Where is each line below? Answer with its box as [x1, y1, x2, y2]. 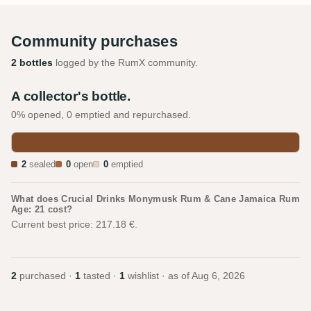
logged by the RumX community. [53, 56, 198, 68]
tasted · [81, 270, 119, 281]
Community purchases [11, 32, 178, 50]
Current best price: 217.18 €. [11, 218, 137, 230]
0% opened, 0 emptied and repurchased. [11, 108, 191, 120]
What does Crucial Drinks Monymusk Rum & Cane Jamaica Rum [11, 193, 300, 204]
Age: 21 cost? [11, 203, 73, 215]
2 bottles [11, 56, 53, 68]
